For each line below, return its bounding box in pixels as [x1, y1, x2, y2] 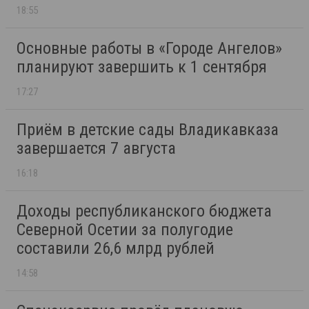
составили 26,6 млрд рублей [17, 239, 215, 259]
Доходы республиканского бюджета [17, 201, 272, 221]
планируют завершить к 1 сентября [17, 57, 267, 77]
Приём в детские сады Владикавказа [17, 120, 279, 140]
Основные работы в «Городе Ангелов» [17, 39, 282, 59]
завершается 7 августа [17, 139, 176, 159]
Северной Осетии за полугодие [17, 220, 233, 240]
